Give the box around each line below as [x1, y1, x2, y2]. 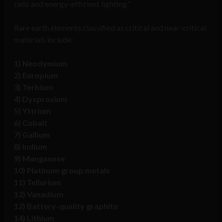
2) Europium [14, 70, 58, 80]
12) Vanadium [14, 189, 63, 199]
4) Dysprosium [14, 94, 67, 104]
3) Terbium [14, 82, 53, 92]
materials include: [14, 35, 73, 45]
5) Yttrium [14, 106, 51, 116]
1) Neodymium [14, 58, 67, 68]
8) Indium [14, 142, 47, 152]
